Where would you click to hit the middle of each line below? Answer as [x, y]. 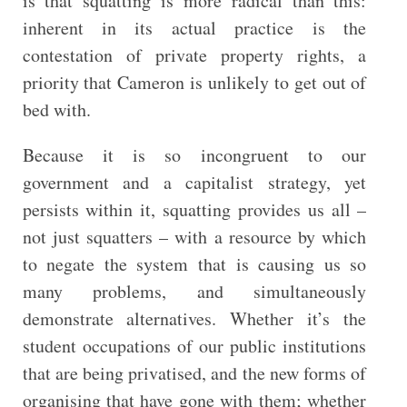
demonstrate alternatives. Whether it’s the [194, 318]
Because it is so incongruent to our [194, 155]
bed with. [56, 109]
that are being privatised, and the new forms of [194, 373]
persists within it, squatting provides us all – [194, 209]
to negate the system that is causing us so [194, 264]
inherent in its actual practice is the [194, 28]
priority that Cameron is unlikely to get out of [194, 82]
